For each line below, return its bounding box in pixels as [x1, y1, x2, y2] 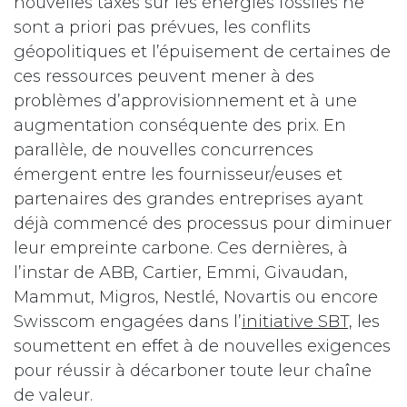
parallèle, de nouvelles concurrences [14, 140, 313, 161]
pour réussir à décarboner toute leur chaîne [14, 361, 372, 382]
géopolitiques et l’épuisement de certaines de [14, 42, 391, 63]
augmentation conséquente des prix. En [14, 115, 346, 136]
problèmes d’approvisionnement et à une [14, 91, 357, 112]
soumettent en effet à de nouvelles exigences [14, 336, 391, 357]
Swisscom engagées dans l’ [14, 312, 242, 333]
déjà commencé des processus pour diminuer [14, 213, 392, 234]
